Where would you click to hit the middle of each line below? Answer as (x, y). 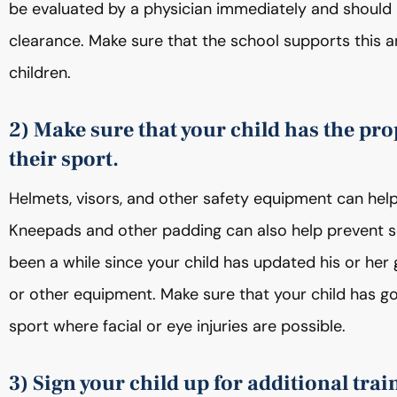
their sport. (64, 159)
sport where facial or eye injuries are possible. (177, 326)
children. (40, 73)
